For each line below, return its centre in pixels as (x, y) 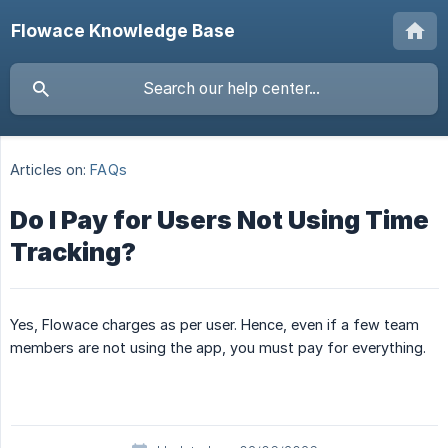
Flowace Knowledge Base (123, 30)
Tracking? (73, 252)
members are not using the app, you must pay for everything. (218, 348)
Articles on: (48, 170)
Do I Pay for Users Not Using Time (219, 220)
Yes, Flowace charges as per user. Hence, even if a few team (214, 325)
